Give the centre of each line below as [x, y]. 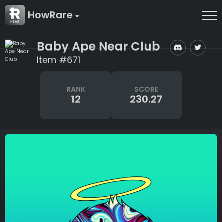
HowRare [52, 15]
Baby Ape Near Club [98, 46]
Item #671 [58, 60]
